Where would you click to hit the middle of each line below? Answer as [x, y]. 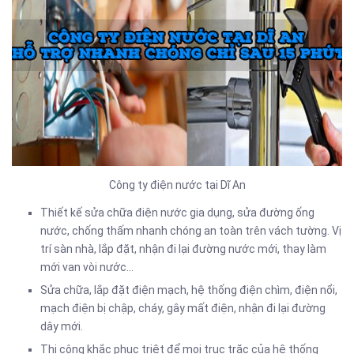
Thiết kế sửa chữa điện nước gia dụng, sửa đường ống [177, 213]
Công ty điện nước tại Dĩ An [177, 185]
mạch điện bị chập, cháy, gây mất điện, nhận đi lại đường [183, 309]
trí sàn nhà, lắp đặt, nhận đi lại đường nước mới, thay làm [183, 249]
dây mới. [62, 327]
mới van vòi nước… [87, 267]
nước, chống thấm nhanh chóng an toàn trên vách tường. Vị [191, 231]
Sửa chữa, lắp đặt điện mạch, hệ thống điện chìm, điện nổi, [189, 290]
